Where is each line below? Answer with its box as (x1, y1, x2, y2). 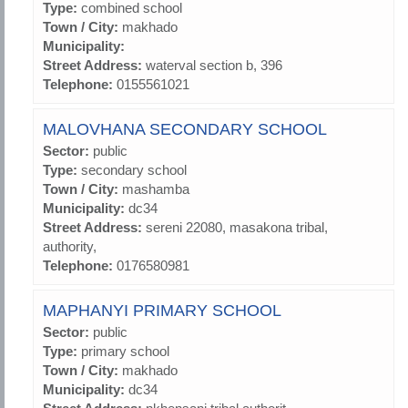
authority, (43, 239, 97, 255)
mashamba (122, 181, 189, 198)
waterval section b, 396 (146, 57, 282, 74)
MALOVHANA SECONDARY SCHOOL (43, 120, 327, 139)
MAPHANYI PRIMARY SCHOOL (43, 301, 281, 321)
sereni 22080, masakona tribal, (146, 219, 328, 236)
